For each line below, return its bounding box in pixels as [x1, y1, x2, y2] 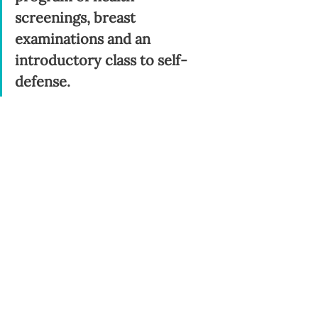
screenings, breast [15, 9, 139, 26]
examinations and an [15, 30, 154, 48]
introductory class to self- [15, 51, 187, 69]
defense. [15, 72, 70, 90]
